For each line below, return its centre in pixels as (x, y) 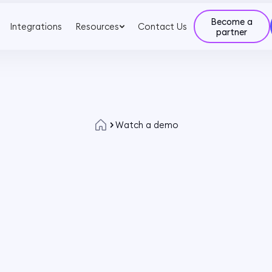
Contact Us (163, 26)
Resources (97, 26)
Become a (232, 21)
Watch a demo (147, 124)
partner (232, 32)
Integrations (36, 26)
